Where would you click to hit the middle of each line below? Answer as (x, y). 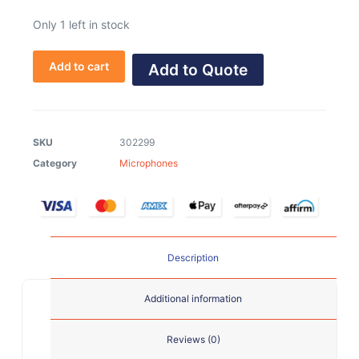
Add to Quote (198, 69)
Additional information (194, 299)
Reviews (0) (193, 340)
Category (54, 163)
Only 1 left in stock (81, 25)
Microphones (148, 163)
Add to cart (79, 67)
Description (194, 258)
